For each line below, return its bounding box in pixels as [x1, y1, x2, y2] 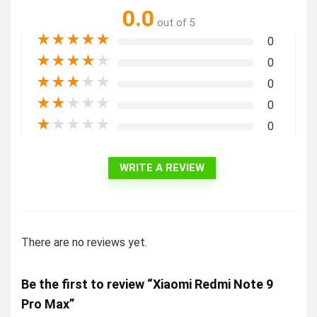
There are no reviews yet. [21, 236, 147, 249]
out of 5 [156, 17, 195, 29]
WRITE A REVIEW [120, 161, 204, 174]
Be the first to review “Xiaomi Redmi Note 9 [21, 277, 273, 292]
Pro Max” [21, 296, 74, 311]
